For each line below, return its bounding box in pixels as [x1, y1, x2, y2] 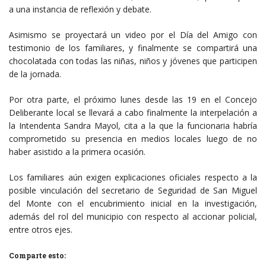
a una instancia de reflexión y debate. [9, 3, 151, 15]
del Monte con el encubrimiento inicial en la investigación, [9, 197, 257, 209]
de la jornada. [9, 68, 61, 80]
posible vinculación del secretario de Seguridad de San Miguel [9, 184, 257, 196]
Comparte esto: [9, 250, 66, 260]
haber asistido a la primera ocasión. [9, 145, 145, 157]
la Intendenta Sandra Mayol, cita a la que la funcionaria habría [9, 119, 257, 131]
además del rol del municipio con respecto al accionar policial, [9, 210, 257, 222]
